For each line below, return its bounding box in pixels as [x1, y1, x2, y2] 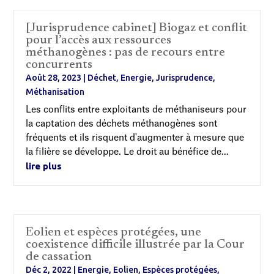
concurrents [26, 59, 93, 71]
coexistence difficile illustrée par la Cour [26, 239, 245, 251]
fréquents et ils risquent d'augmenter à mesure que [26, 133, 245, 143]
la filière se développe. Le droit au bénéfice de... [26, 147, 229, 157]
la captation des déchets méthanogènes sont [26, 119, 218, 128]
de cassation [26, 251, 92, 264]
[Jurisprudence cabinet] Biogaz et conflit [26, 22, 248, 34]
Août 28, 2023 [26, 73, 82, 83]
